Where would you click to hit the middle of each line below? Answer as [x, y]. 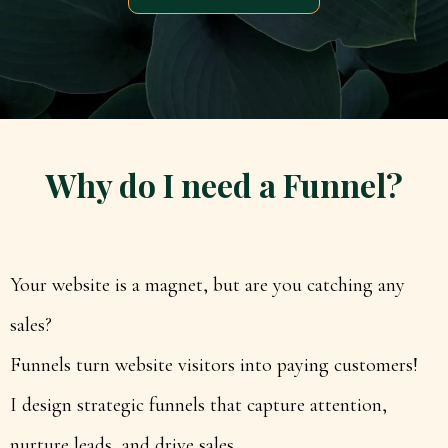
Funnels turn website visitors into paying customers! [214, 365]
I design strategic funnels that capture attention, [198, 405]
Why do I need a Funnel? [224, 184]
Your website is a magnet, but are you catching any [207, 285]
